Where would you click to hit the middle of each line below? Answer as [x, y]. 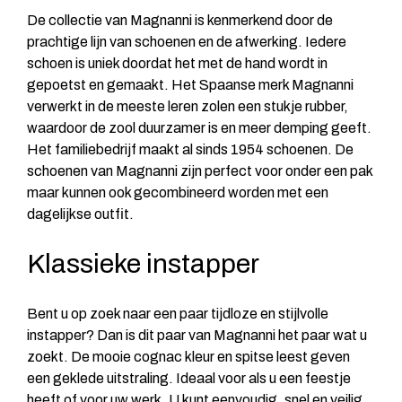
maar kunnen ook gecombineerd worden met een [178, 192]
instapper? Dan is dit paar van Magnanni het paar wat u [197, 335]
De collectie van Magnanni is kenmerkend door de [180, 20]
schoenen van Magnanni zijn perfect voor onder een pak [200, 170]
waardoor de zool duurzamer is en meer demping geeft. [199, 127]
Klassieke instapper [143, 263]
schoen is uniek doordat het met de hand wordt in [177, 63]
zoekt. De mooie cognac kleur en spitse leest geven [188, 356]
